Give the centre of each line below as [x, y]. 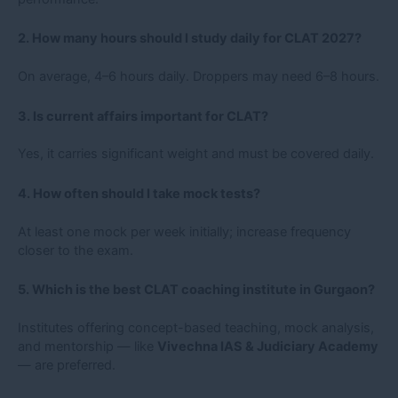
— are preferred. [67, 365]
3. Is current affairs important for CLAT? [143, 116]
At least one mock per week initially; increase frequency [184, 231]
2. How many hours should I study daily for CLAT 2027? [190, 39]
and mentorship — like [88, 346]
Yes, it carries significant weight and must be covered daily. [196, 154]
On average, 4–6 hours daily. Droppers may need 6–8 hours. [199, 77]
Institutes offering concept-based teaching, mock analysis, [196, 327]
